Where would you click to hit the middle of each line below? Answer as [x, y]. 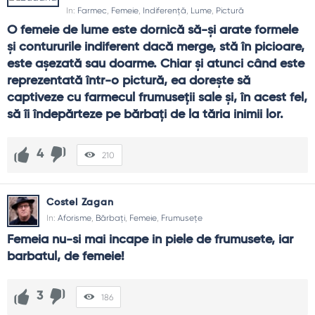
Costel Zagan [80, 202]
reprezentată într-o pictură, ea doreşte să [129, 81]
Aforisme [75, 218]
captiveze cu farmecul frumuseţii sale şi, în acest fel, [157, 97]
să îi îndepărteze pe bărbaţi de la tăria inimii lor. [145, 114]
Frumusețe [182, 218]
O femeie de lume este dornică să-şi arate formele [153, 30]
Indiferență [165, 10]
